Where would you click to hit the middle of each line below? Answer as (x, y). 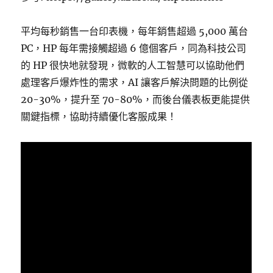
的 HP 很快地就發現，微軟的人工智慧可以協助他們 (133, 66)
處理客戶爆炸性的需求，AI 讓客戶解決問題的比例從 (135, 83)
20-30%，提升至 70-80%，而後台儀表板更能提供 (136, 100)
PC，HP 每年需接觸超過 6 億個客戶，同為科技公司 (134, 48)
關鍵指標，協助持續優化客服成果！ (99, 117)
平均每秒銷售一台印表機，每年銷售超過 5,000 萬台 (135, 31)
